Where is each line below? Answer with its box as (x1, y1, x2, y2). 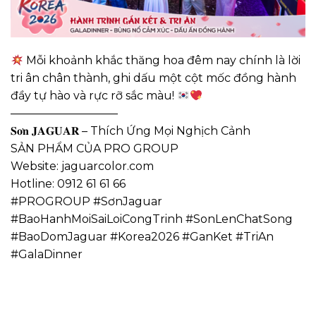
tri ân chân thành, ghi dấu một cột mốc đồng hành (11, 71, 296, 85)
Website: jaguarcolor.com (11, 159, 154, 174)
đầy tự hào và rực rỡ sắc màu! (11, 89, 177, 103)
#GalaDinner (11, 248, 83, 262)
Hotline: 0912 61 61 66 (11, 177, 126, 191)
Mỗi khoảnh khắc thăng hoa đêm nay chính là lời (23, 54, 301, 68)
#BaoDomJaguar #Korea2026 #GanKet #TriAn (11, 230, 274, 244)
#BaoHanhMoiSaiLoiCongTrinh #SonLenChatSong (11, 212, 293, 226)
